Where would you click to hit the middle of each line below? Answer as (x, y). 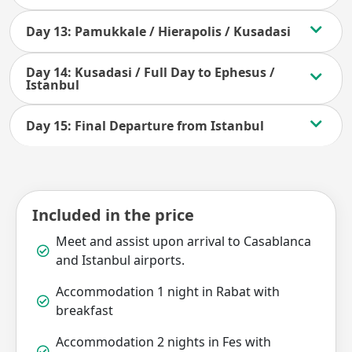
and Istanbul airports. (120, 260)
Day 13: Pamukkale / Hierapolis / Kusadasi (158, 31)
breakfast (84, 310)
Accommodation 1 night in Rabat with (168, 291)
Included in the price (113, 215)
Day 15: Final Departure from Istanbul (145, 126)
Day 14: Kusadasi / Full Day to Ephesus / (150, 72)
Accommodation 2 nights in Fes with (163, 342)
